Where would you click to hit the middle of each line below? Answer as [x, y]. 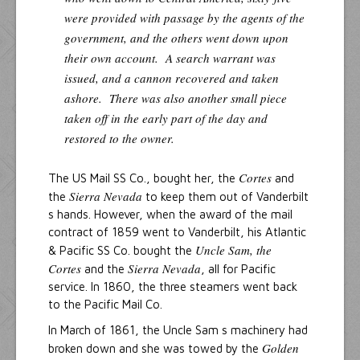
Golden [280, 348]
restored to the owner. [121, 138]
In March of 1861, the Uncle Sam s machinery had [178, 329]
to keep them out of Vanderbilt [225, 196]
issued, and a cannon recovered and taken [172, 78]
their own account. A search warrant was [170, 57]
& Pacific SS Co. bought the [122, 250]
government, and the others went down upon [176, 37]
